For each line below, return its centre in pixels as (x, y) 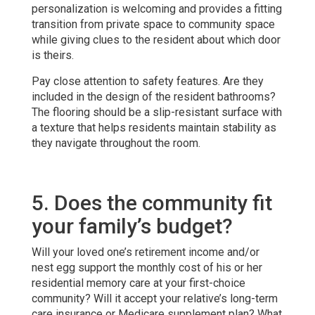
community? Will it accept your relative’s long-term (154, 298)
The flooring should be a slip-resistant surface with (156, 112)
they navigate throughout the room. (116, 143)
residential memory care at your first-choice (138, 283)
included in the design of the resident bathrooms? (153, 96)
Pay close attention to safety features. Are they (147, 81)
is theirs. (52, 55)
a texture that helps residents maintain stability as (154, 127)
